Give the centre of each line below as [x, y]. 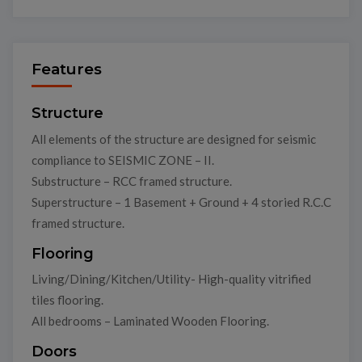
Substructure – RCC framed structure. [131, 181]
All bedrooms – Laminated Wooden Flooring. [150, 321]
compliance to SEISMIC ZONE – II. [122, 160]
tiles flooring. [67, 300]
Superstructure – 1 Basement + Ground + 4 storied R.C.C [181, 202]
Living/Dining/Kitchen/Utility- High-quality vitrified [171, 279]
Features [66, 69]
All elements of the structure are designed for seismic [173, 139]
